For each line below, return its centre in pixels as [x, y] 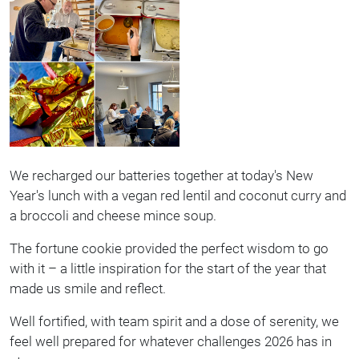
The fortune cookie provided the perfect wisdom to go [169, 248]
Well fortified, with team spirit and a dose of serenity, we [174, 321]
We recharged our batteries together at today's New [161, 175]
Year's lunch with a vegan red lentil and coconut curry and [178, 196]
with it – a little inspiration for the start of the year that [168, 268]
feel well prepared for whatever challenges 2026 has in [171, 341]
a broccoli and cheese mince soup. [113, 216]
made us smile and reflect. [88, 288]
